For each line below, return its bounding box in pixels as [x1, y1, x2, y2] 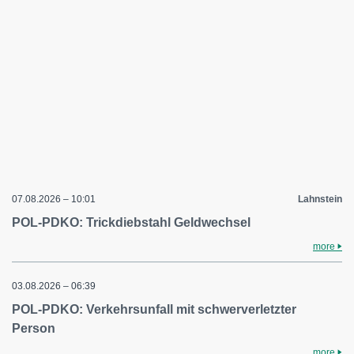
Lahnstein [298, 193, 342, 205]
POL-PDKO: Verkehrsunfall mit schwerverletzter [12, 302, 296, 316]
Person [12, 321, 55, 335]
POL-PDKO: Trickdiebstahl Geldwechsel [12, 215, 250, 229]
